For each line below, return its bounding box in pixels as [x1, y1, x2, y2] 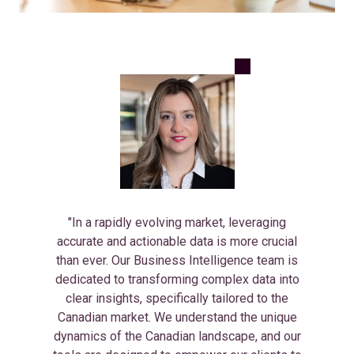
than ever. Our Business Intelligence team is [56, 252, 298, 268]
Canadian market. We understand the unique [57, 309, 297, 325]
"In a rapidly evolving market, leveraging [68, 214, 286, 230]
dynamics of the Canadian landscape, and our [53, 328, 301, 344]
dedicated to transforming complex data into [55, 271, 299, 287]
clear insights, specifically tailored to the [66, 290, 288, 306]
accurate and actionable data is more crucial [57, 233, 297, 249]
